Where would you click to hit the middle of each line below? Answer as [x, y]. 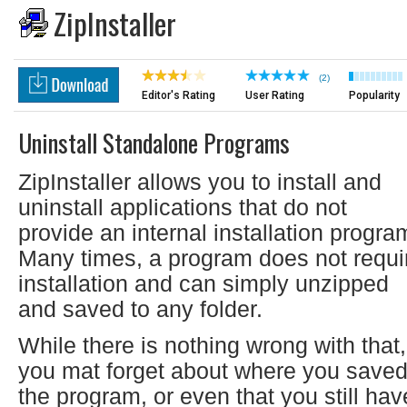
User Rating [275, 95]
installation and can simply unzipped [203, 283]
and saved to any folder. [140, 309]
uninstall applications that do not [183, 207]
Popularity [374, 95]
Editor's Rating [179, 95]
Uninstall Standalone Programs [154, 143]
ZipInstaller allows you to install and [200, 182]
